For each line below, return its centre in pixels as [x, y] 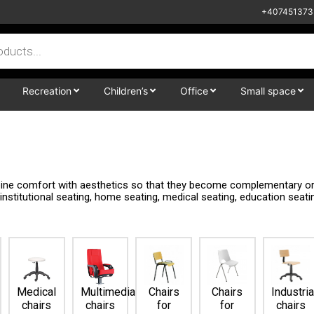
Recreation [47, 91]
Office [194, 91]
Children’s [126, 91]
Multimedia [108, 292]
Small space [268, 91]
